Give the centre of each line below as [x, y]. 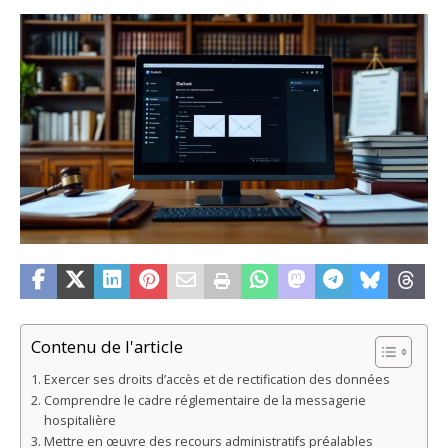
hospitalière [79, 420]
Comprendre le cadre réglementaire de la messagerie [204, 400]
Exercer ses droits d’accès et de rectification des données [216, 379]
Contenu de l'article [107, 346]
